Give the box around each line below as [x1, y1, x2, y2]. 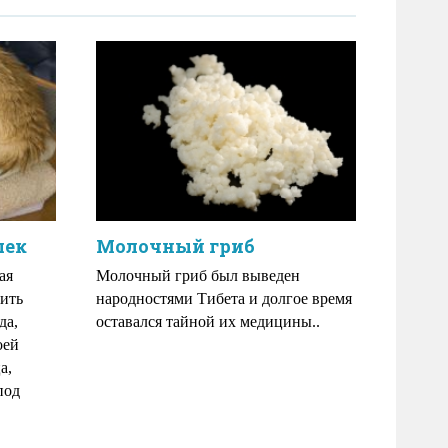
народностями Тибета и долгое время [96, 290, 352, 307]
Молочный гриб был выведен [96, 267, 300, 284]
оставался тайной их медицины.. [96, 313, 320, 330]
